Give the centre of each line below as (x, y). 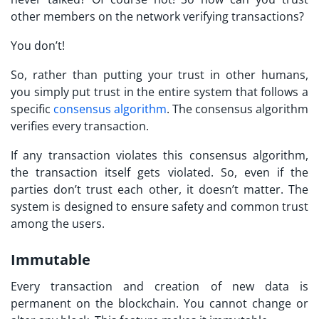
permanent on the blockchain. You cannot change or (159, 303)
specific (32, 109)
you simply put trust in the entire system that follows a (159, 91)
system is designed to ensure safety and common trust (159, 206)
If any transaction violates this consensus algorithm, (159, 155)
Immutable (51, 259)
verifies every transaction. (80, 126)
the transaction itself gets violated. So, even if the (159, 172)
